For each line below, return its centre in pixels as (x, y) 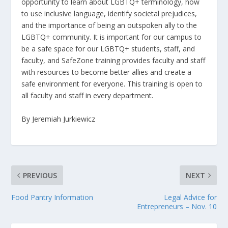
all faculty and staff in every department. (88, 96)
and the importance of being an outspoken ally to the (109, 25)
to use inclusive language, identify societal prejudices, (109, 14)
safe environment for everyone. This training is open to (112, 84)
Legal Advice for (190, 197)
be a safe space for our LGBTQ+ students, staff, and (108, 49)
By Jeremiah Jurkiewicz (59, 119)
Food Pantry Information (52, 197)
